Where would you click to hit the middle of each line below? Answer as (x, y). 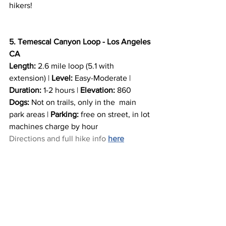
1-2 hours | (61, 90)
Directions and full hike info (59, 138)
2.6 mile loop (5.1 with (76, 66)
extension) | (30, 78)
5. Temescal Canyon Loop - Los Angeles (81, 41)
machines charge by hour (53, 126)
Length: (22, 66)
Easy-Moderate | (103, 78)
